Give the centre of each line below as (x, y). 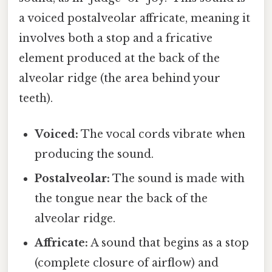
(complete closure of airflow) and (127, 263)
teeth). (36, 99)
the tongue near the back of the (121, 199)
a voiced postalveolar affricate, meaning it (134, 19)
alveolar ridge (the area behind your (120, 79)
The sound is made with (178, 179)
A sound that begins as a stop (169, 243)
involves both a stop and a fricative (116, 39)
